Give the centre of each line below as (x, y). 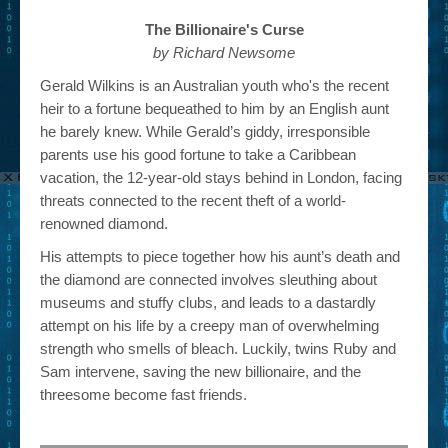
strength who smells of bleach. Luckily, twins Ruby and (218, 348)
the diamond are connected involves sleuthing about (208, 279)
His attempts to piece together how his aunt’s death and (220, 256)
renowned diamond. (104, 223)
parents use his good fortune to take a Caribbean (198, 154)
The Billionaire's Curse (224, 29)
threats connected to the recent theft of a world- (193, 200)
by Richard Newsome (224, 52)
